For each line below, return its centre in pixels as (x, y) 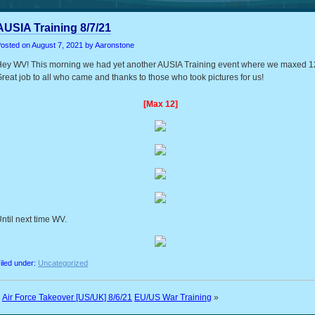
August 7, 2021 (57, 45)
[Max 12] (160, 104)
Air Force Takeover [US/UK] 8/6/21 (67, 297)
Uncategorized (63, 263)
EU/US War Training (173, 297)
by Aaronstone (109, 45)
